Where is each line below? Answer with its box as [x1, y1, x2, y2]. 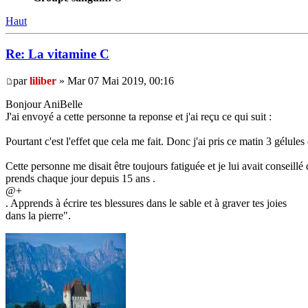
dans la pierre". [5, 210, 71, 222]
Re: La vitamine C [5, 47, 109, 62]
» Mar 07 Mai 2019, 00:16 [56, 75, 174, 87]
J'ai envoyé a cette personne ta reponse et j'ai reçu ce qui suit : [5, 111, 272, 123]
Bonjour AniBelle [5, 98, 82, 111]
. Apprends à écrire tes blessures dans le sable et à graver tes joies [5, 197, 287, 210]
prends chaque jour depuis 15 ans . [5, 173, 155, 185]
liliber [30, 75, 56, 87]
